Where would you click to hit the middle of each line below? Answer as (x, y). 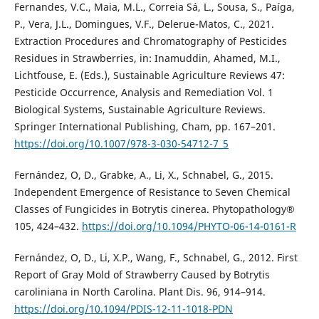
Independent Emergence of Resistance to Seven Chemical (152, 192)
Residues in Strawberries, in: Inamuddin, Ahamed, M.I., (147, 58)
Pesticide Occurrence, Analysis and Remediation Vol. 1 (143, 92)
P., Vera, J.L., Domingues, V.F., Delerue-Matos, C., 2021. (144, 23)
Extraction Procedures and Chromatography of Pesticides (150, 41)
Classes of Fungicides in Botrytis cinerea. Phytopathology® (154, 209)
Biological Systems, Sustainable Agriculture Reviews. (140, 109)
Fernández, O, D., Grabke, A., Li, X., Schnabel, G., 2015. (143, 174)
